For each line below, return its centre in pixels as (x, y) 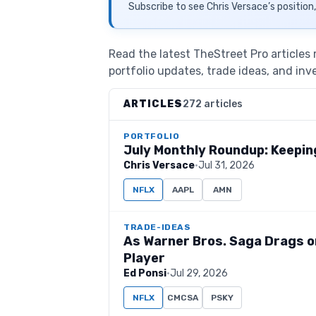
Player (144, 258)
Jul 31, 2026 (226, 165)
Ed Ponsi (145, 273)
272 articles (213, 104)
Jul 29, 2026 (199, 273)
